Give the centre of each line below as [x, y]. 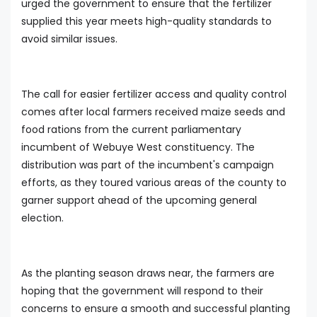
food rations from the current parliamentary [131, 130]
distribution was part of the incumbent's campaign [148, 165]
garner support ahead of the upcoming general [139, 201]
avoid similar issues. [69, 39]
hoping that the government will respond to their [142, 291]
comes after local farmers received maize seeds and [153, 112]
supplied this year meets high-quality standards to [146, 22]
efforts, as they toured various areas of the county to [154, 183]
